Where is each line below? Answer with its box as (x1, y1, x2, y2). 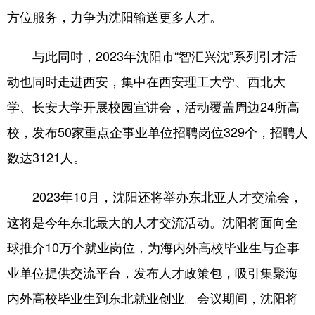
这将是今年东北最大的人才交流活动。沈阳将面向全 (7, 212, 298, 231)
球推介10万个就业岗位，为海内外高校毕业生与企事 (7, 238, 300, 256)
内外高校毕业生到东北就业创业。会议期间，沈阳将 (7, 288, 298, 307)
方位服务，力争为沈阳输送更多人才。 (7, 7, 222, 25)
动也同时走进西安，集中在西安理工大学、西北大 (7, 72, 285, 90)
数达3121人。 (7, 148, 86, 166)
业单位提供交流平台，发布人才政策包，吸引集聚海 (7, 263, 298, 281)
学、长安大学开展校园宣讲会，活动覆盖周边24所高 (7, 97, 300, 115)
